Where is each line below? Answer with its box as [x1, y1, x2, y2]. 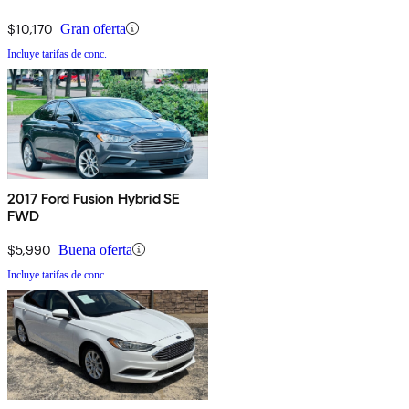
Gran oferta [60, 20, 126, 37]
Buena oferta [58, 241, 132, 257]
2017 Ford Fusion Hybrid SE [7, 189, 181, 207]
